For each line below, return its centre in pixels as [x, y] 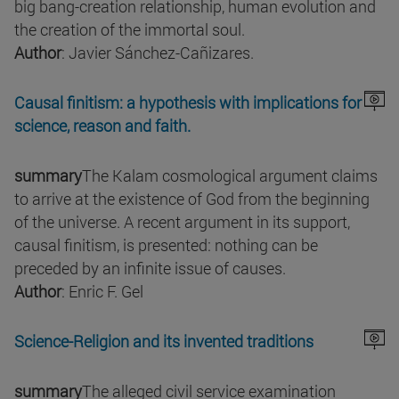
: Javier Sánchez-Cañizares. [158, 53]
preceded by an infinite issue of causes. [150, 269]
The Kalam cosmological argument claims [230, 176]
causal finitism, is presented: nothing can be [166, 245]
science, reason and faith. [104, 126]
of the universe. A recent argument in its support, [182, 222]
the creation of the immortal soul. [130, 30]
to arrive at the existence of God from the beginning [192, 199]
